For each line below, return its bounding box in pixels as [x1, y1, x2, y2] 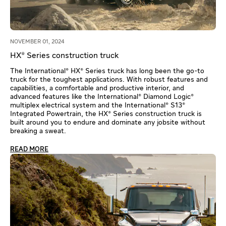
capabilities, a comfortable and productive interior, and [10, 84, 184, 92]
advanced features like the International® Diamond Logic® [10, 93, 194, 100]
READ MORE [10, 146, 48, 153]
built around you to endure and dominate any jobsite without [10, 119, 205, 126]
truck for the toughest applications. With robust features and [10, 76, 208, 83]
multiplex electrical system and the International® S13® [10, 101, 185, 109]
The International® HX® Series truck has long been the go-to [10, 67, 204, 75]
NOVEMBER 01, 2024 [10, 38, 65, 44]
